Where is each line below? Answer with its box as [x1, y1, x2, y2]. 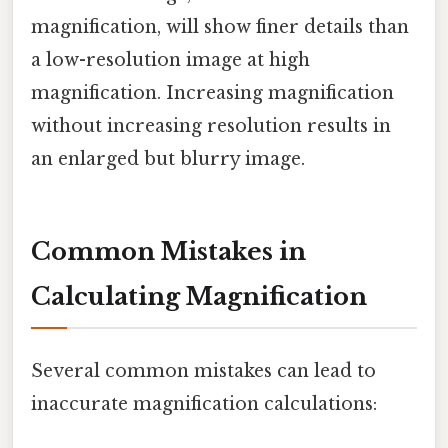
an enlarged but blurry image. [31, 147, 305, 170]
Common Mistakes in [31, 236, 306, 266]
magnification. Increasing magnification [31, 81, 394, 104]
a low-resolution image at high [31, 48, 310, 71]
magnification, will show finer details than [31, 15, 409, 38]
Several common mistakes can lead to [31, 359, 376, 382]
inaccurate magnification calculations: [31, 392, 377, 415]
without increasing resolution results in [31, 114, 391, 137]
